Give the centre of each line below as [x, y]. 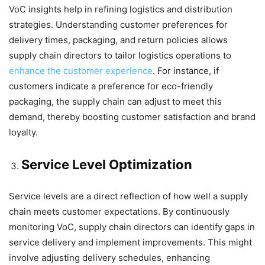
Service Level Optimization [107, 165]
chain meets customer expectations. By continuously [119, 212]
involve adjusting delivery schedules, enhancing [109, 258]
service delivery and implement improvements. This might [130, 243]
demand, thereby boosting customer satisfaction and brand [132, 117]
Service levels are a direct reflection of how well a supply [128, 196]
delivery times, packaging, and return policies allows [118, 40]
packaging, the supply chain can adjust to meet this [115, 102]
